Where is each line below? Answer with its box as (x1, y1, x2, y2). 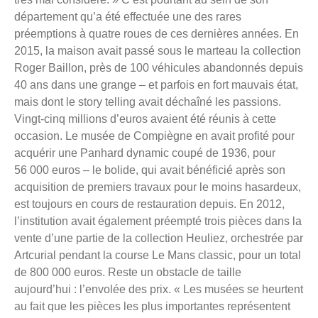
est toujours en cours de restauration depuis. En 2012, (14, 197, 285, 210)
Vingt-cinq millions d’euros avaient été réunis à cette (14, 112, 276, 125)
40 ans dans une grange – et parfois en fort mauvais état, (14, 78, 298, 91)
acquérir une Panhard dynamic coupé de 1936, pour (14, 146, 275, 159)
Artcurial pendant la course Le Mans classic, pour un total (14, 248, 301, 261)
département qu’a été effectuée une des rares (14, 10, 241, 23)
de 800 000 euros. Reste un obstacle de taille (14, 265, 241, 278)
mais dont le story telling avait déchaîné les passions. (14, 95, 281, 108)
